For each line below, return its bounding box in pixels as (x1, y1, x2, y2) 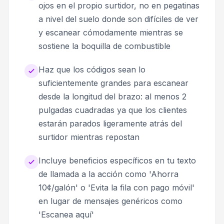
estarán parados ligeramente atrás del (38, 118, 182, 129)
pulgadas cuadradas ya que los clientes (38, 105, 187, 115)
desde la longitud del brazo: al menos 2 (38, 91, 186, 102)
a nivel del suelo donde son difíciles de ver (38, 14, 198, 24)
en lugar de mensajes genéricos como (38, 196, 182, 206)
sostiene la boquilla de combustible (38, 41, 170, 51)
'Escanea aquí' (38, 209, 94, 220)
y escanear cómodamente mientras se (38, 27, 183, 38)
